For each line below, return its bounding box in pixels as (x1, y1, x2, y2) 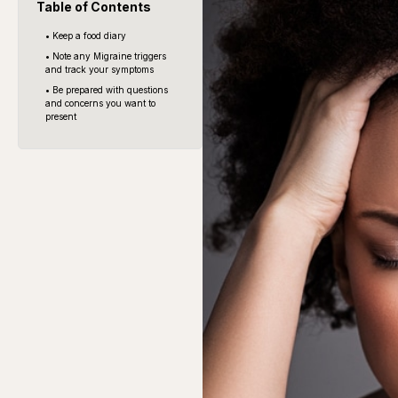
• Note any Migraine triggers (45, 50, 166, 61)
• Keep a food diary (45, 29, 126, 41)
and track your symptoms (45, 63, 156, 75)
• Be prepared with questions (45, 84, 168, 95)
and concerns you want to (45, 97, 155, 108)
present (45, 110, 79, 122)
